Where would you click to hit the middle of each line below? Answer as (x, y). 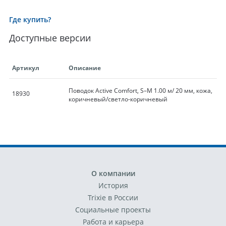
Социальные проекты (113, 210)
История (113, 185)
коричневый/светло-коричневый (118, 99)
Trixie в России (113, 197)
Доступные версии (50, 38)
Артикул (25, 68)
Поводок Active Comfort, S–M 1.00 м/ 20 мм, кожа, (140, 91)
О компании (113, 173)
